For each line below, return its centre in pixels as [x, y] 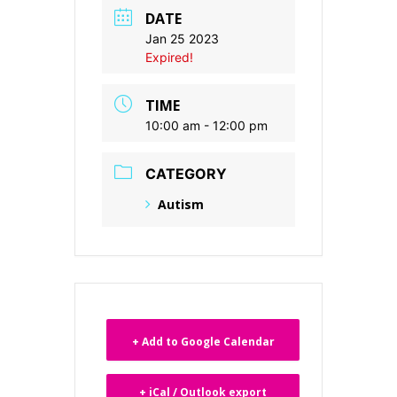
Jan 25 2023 [182, 39]
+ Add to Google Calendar [203, 341]
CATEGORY [186, 174]
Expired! [169, 57]
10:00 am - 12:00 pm [206, 125]
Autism [181, 204]
